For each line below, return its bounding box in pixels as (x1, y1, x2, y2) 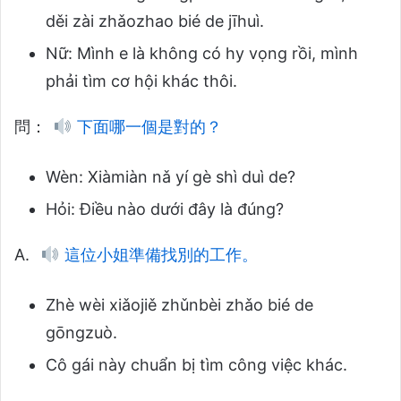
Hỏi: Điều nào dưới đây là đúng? (46, 199, 284, 218)
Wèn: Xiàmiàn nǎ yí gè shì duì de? (46, 166, 295, 186)
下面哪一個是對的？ (72, 116, 222, 136)
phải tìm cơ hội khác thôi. (46, 71, 237, 90)
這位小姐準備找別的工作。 (59, 244, 258, 264)
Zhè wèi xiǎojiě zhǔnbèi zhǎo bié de (46, 294, 313, 314)
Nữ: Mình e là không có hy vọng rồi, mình (46, 43, 358, 63)
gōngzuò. (46, 322, 117, 342)
